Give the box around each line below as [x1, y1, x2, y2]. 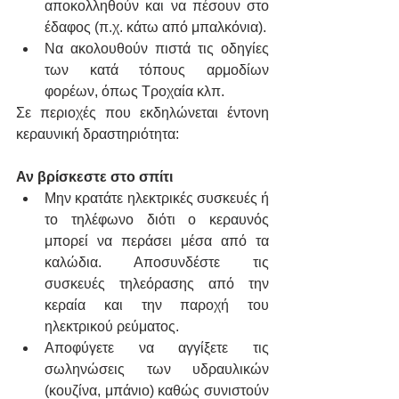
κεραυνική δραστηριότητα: [16, 126, 179, 142]
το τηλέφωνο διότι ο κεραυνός [45, 212, 269, 228]
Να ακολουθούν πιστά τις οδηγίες [45, 41, 269, 57]
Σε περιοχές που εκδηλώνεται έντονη [16, 105, 269, 121]
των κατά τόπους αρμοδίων [45, 62, 269, 78]
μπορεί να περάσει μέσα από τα [45, 233, 269, 249]
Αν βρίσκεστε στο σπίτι [16, 169, 173, 185]
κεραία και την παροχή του [45, 297, 269, 313]
